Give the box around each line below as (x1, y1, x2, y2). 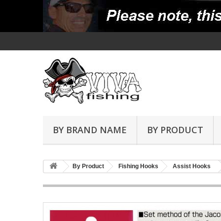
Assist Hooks (173, 163, 211, 170)
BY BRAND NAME (53, 124, 127, 136)
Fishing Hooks (118, 163, 158, 170)
